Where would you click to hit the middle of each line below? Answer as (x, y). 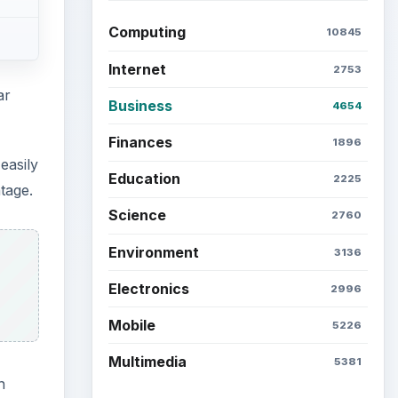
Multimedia (147, 362)
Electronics (148, 288)
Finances (140, 142)
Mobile (131, 325)
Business (140, 105)
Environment (153, 252)
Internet (137, 69)
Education (144, 179)
